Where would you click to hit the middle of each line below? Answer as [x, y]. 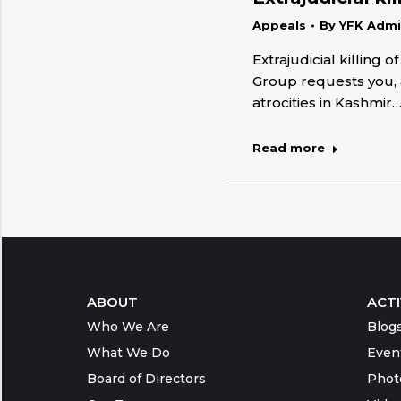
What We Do [128, 353]
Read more [289, 148]
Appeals [279, 25]
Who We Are [128, 327]
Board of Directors [146, 379]
